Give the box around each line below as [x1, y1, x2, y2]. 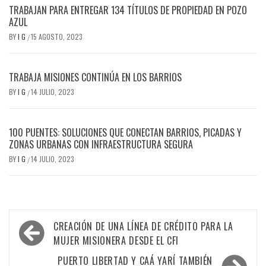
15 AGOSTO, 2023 [31, 31, 83, 42]
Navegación [15, 211, 88, 239]
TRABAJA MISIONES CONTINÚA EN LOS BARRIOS [9, 69, 182, 84]
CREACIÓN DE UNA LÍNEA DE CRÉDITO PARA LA [53, 218, 233, 233]
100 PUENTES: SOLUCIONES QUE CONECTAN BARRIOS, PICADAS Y [9, 125, 242, 140]
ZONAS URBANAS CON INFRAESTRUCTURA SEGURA [9, 137, 193, 151]
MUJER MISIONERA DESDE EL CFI [53, 233, 179, 248]
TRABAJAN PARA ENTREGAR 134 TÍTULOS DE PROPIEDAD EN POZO [9, 2, 247, 17]
